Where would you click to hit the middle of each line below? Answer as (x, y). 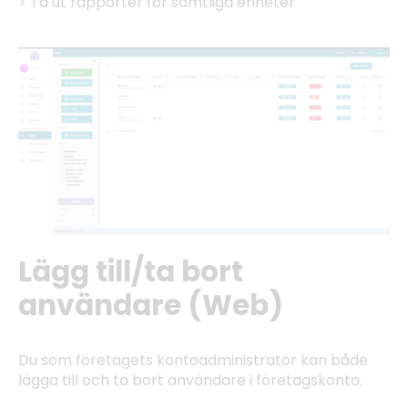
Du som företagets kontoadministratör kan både (193, 360)
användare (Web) (151, 305)
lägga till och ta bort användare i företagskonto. (192, 380)
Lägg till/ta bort (131, 271)
